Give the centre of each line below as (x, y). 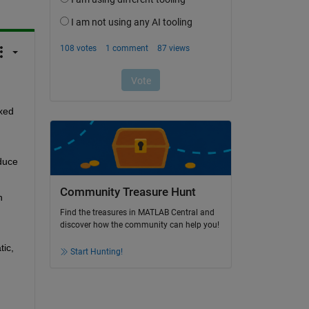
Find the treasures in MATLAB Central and (137, 213)
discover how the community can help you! (139, 225)
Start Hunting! (96, 252)
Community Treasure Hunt (128, 192)
